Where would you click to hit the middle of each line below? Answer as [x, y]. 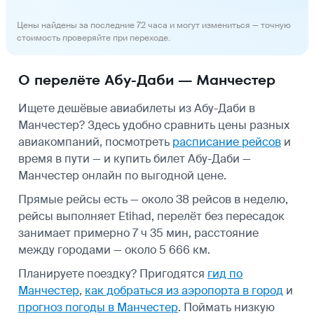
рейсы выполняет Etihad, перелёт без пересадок [151, 216]
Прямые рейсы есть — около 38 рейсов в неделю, [153, 199]
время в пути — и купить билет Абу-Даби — [135, 158]
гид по [225, 273]
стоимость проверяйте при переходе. [94, 37]
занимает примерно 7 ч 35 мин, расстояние [138, 233]
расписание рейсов [227, 142]
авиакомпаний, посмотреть [95, 142]
